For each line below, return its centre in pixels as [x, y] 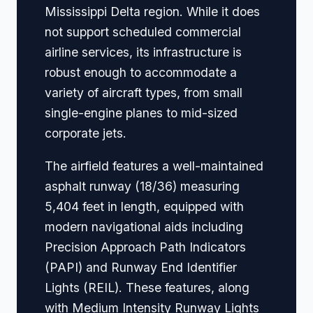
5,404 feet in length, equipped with [144, 206]
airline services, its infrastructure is [143, 52]
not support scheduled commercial [143, 32]
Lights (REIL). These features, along [147, 287]
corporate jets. [86, 133]
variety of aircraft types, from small [144, 93]
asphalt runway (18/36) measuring [142, 186]
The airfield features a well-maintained [154, 166]
